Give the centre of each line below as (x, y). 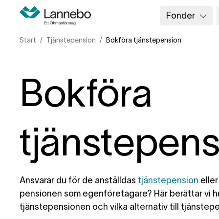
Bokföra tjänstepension (144, 40)
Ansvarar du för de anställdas (78, 180)
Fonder (181, 15)
